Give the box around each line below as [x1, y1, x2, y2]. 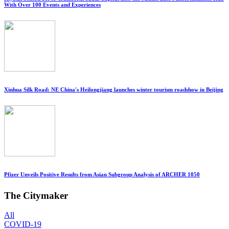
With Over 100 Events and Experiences [4, 1, 101, 8]
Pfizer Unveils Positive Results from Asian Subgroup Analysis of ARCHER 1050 [4, 171, 200, 177]
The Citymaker [4, 190, 68, 201]
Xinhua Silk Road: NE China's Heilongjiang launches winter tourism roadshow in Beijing [4, 86, 223, 93]
